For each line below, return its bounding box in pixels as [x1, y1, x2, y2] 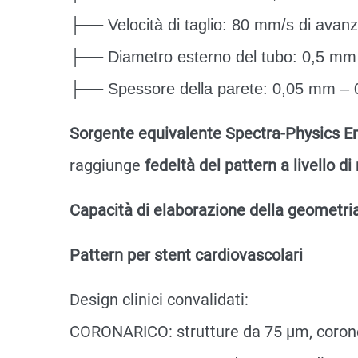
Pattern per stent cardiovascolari [70, 245, 303, 265]
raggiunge [70, 156, 145, 175]
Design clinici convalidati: [70, 290, 249, 309]
